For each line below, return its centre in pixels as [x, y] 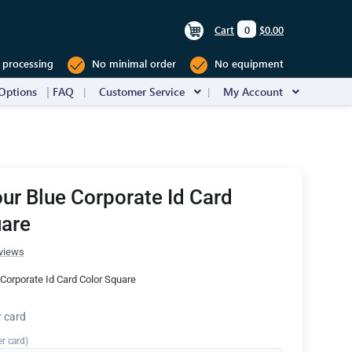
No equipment [247, 64]
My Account [253, 92]
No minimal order [132, 64]
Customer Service [142, 92]
